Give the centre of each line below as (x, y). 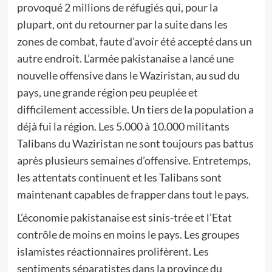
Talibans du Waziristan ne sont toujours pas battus (135, 143)
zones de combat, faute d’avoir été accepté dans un (134, 41)
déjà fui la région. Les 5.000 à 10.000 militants (123, 126)
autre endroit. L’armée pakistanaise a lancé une (125, 58)
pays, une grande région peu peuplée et (107, 92)
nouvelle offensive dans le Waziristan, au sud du (128, 75)
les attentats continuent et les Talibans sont (119, 177)
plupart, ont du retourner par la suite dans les (122, 24)
